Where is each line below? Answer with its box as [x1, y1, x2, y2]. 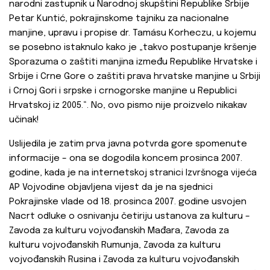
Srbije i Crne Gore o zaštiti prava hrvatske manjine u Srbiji [9, 72, 260, 82]
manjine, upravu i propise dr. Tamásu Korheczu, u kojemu [9, 28, 256, 39]
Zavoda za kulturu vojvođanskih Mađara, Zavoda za [9, 226, 229, 236]
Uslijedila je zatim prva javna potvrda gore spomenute [9, 139, 247, 149]
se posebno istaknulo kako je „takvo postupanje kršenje [9, 43, 257, 53]
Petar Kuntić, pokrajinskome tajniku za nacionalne [9, 14, 229, 24]
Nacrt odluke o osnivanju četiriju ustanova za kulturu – [9, 212, 250, 222]
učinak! [9, 115, 39, 125]
